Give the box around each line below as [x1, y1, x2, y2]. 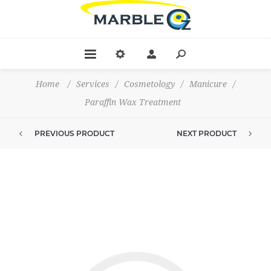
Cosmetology [124, 79, 175, 89]
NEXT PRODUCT [177, 128, 237, 138]
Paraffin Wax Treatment [84, 97, 181, 107]
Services [76, 79, 109, 89]
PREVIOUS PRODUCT [34, 128, 114, 138]
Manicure [189, 79, 227, 89]
